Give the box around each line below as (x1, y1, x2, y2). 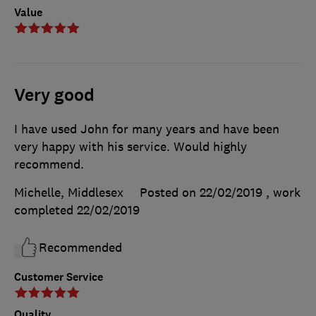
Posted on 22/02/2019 (140, 184, 262, 200)
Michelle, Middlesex (14, 184, 123, 200)
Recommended (39, 239, 122, 255)
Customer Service (14, 269, 103, 284)
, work (266, 184, 300, 200)
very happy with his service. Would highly (14, 138, 247, 154)
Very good (14, 83, 95, 107)
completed (14, 202, 77, 218)
